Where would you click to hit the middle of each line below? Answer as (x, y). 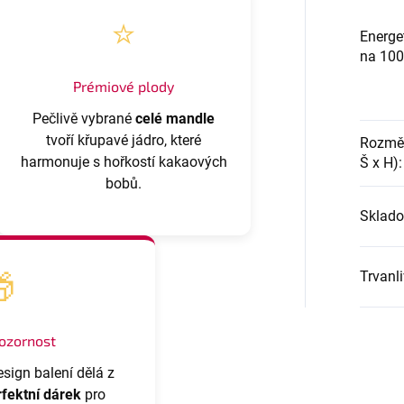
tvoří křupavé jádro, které (124, 140)
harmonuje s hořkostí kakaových (124, 161)
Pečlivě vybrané (84, 118)
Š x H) (379, 162)
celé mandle (175, 118)
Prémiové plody (124, 86)
